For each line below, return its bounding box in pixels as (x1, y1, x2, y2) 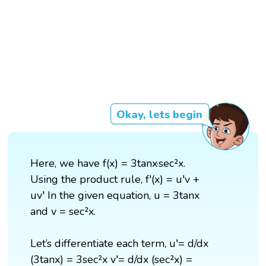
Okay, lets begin (116, 107, 202, 122)
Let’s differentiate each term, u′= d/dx (30, 236, 209, 251)
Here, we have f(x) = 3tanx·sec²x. (30, 156, 186, 171)
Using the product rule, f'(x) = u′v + (30, 172, 200, 187)
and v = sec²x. (30, 204, 96, 219)
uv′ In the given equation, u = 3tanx (30, 188, 200, 203)
